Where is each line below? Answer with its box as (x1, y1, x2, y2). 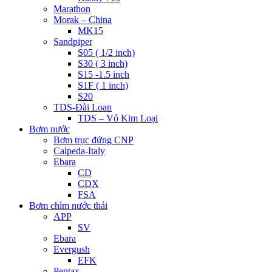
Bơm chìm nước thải (29, 200, 107, 211)
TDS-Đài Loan (53, 102, 112, 112)
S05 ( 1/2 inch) (78, 47, 135, 58)
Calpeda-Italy (53, 146, 105, 156)
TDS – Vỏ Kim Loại (78, 113, 158, 123)
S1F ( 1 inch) (78, 80, 128, 90)
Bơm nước (29, 124, 70, 134)
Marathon (53, 4, 90, 14)
